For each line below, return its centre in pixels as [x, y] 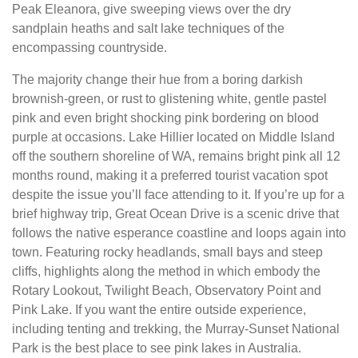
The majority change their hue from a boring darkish [157, 80]
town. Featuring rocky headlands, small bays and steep [167, 252]
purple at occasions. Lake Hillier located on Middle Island [173, 137]
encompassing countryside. [89, 48]
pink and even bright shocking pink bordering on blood [165, 118]
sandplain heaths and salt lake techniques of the [148, 28]
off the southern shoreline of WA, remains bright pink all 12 [176, 156]
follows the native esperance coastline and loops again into [179, 233]
